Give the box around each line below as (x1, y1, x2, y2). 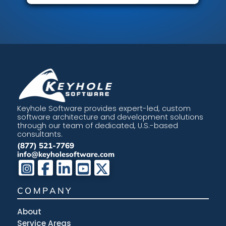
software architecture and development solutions (17, 111, 203, 122)
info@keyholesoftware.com (17, 149, 115, 159)
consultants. (17, 129, 63, 139)
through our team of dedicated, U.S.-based (17, 120, 178, 131)
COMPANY (17, 185, 73, 196)
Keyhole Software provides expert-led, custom (17, 103, 191, 114)
